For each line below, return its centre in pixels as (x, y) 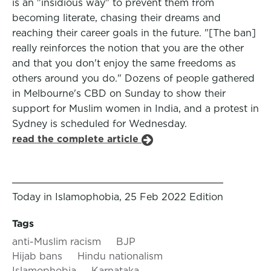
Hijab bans (37, 256)
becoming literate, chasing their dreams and (116, 18)
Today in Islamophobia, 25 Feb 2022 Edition (118, 197)
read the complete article (77, 139)
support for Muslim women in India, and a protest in (135, 109)
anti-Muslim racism (57, 242)
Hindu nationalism (120, 256)
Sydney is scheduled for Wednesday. (100, 124)
